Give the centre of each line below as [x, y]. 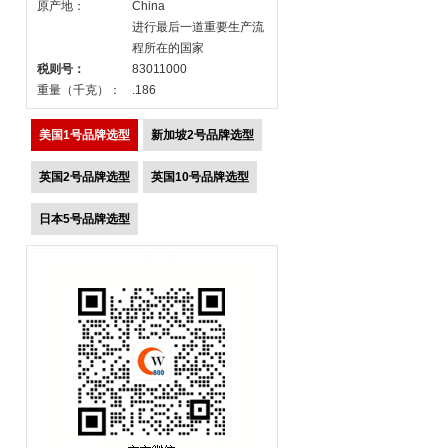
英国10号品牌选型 [200, 177]
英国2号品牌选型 [84, 177]
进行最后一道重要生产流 [198, 27]
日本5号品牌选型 [84, 219]
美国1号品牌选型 [84, 135]
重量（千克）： [79, 90]
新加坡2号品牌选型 [202, 135]
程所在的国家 [168, 48]
